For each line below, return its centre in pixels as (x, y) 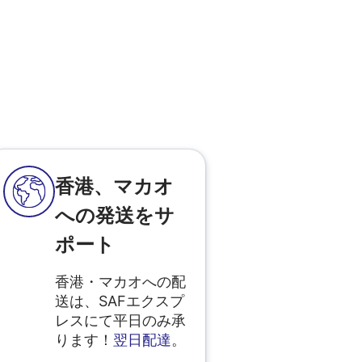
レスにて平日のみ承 (120, 320)
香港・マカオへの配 (120, 281)
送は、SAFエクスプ (120, 301)
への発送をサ (115, 215)
